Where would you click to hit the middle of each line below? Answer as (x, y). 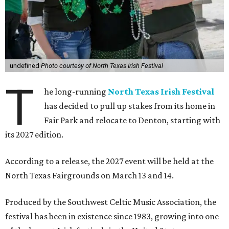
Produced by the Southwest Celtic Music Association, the (111, 202)
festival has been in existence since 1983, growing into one (112, 216)
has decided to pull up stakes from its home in (130, 106)
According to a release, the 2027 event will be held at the (109, 161)
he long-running (76, 92)
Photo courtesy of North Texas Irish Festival (102, 66)
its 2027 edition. (34, 135)
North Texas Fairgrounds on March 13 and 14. (89, 176)
